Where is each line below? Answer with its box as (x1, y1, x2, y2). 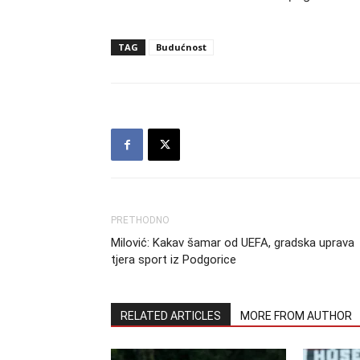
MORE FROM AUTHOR (240, 309, 352, 322)
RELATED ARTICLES (121, 309, 221, 322)
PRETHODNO (111, 215, 170, 226)
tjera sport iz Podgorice (111, 252, 236, 267)
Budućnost (156, 41, 207, 53)
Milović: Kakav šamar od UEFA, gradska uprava (111, 235, 354, 250)
